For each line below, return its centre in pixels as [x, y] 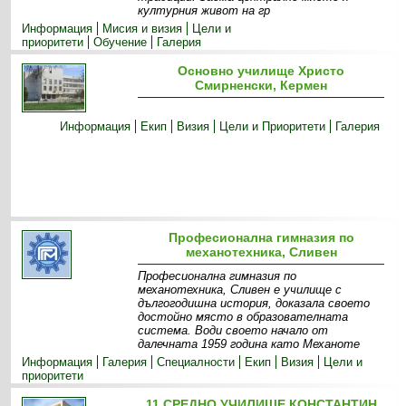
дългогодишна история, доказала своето [254, 303]
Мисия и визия [143, 29]
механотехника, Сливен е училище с [240, 290]
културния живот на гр [204, 10]
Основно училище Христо [261, 71]
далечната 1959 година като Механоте [249, 344]
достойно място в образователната [243, 317]
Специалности [196, 362]
